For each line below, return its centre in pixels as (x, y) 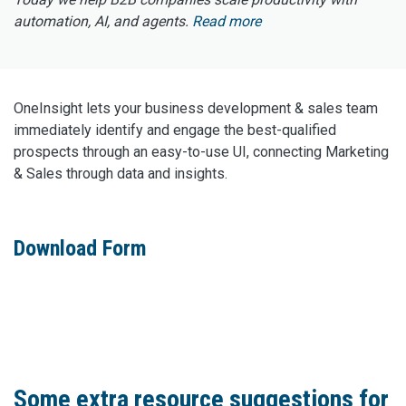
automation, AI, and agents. (103, 22)
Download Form (80, 249)
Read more (227, 22)
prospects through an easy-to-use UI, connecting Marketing (201, 152)
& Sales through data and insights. (121, 174)
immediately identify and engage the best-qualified (175, 130)
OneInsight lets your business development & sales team (196, 109)
